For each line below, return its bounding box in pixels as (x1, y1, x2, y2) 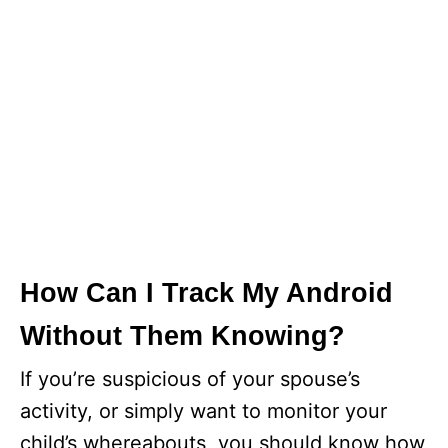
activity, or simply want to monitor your (20, 399, 387, 423)
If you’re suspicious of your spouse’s (20, 367, 360, 391)
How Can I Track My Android (20, 278, 393, 308)
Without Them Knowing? (20, 321, 345, 351)
